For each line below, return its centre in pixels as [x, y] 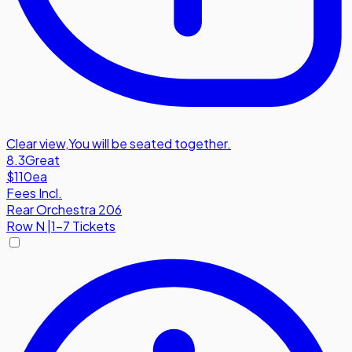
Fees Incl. [34, 193]
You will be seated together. [150, 144]
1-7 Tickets [83, 226]
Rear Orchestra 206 [64, 210]
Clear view [36, 144]
